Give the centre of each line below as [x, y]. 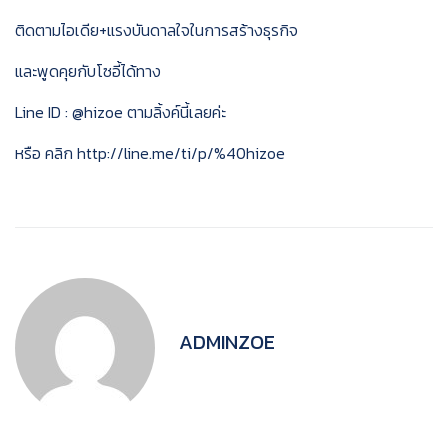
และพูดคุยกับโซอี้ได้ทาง [88, 71]
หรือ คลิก [46, 153]
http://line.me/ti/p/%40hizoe [181, 153]
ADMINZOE [227, 341]
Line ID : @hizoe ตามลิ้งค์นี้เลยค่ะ [120, 112]
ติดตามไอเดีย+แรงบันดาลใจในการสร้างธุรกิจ [156, 30]
